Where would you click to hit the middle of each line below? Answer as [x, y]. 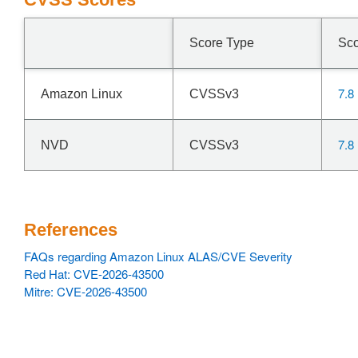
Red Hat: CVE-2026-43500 [94, 274]
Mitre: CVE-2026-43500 [86, 291]
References [71, 230]
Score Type [222, 43]
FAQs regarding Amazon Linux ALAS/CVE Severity [158, 256]
